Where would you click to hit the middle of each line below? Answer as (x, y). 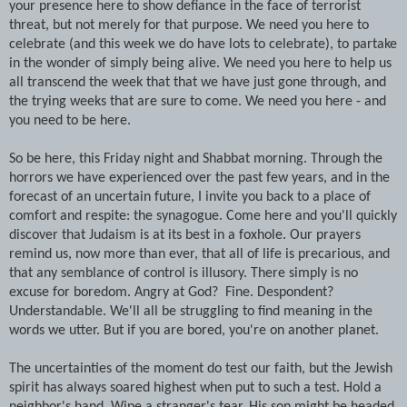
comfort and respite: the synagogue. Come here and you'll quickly (203, 216)
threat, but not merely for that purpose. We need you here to (189, 25)
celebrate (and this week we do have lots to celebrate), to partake (203, 44)
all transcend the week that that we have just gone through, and (198, 82)
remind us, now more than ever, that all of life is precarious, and (199, 254)
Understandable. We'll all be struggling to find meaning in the (191, 311)
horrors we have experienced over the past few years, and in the (199, 178)
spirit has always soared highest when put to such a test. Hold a (195, 387)
